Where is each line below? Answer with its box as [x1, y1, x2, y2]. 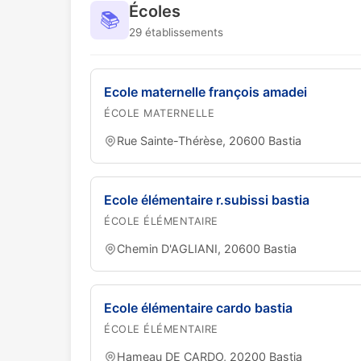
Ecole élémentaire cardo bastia [104, 300, 293, 316]
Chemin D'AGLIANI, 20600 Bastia [117, 242, 297, 255]
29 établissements [129, 26, 223, 39]
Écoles [129, 2, 180, 21]
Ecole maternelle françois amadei [104, 84, 307, 100]
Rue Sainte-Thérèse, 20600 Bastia [117, 134, 301, 147]
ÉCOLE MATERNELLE [104, 107, 214, 119]
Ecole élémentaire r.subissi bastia [104, 192, 309, 208]
